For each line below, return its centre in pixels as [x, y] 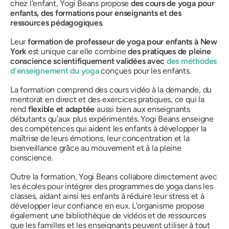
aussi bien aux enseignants [142, 109]
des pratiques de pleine [169, 51]
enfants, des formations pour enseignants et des [96, 13]
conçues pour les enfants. [145, 71]
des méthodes [192, 61]
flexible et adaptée [61, 109]
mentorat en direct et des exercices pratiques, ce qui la [107, 99]
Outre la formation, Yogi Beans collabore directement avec [114, 176]
